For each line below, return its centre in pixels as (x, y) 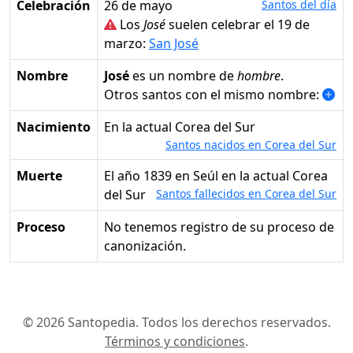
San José (174, 44)
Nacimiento (54, 127)
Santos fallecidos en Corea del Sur (246, 194)
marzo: (126, 44)
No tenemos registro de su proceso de (219, 227)
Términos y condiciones (175, 342)
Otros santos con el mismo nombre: (213, 95)
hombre (259, 76)
